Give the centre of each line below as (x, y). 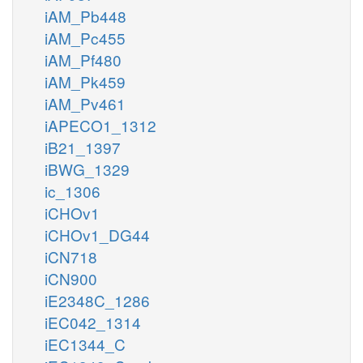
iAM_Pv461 (85, 103)
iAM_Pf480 (83, 59)
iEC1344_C (85, 344)
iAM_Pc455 (85, 37)
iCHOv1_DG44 (97, 234)
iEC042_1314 (93, 322)
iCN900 (71, 278)
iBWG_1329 (87, 169)
